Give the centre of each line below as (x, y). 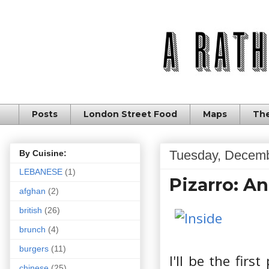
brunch (32, 230)
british (31, 210)
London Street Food (130, 114)
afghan (32, 191)
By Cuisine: (43, 153)
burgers (34, 249)
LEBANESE (41, 172)
